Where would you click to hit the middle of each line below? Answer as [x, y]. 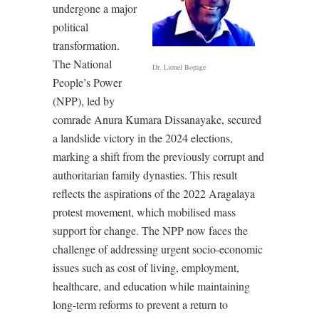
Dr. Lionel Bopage [179, 67]
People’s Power [87, 82]
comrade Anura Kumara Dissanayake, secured [157, 119]
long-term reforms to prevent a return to [140, 304]
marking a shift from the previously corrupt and [158, 156]
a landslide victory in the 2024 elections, [143, 138]
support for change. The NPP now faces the [150, 230]
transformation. [86, 45]
